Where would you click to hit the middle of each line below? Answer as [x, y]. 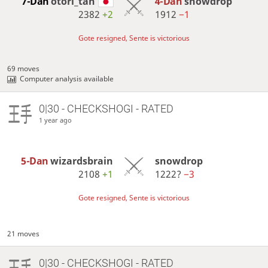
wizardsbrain [82, 161]
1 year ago [55, 120]
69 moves [24, 69]
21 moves [24, 234]
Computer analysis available [67, 79]
